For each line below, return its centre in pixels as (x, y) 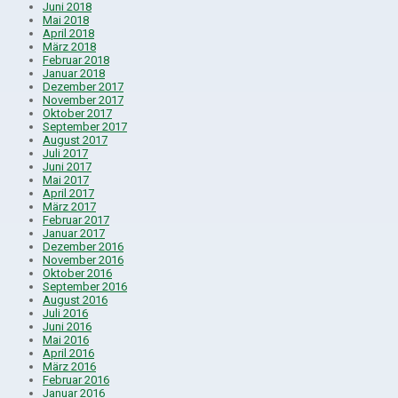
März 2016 (69, 366)
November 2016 (83, 259)
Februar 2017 (76, 219)
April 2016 (68, 353)
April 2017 (68, 193)
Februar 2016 (76, 379)
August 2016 (75, 299)
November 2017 (83, 99)
